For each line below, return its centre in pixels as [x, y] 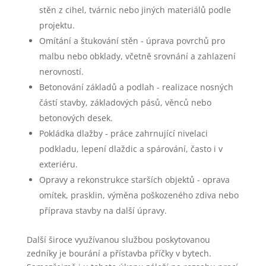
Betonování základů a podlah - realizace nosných [136, 87]
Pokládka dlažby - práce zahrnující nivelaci [123, 133]
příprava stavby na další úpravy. [103, 210]
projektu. [57, 25]
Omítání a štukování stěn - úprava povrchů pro [132, 41]
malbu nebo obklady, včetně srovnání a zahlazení [137, 56]
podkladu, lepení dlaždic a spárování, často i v [131, 149]
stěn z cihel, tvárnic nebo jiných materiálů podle [135, 10]
